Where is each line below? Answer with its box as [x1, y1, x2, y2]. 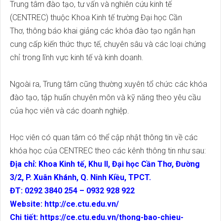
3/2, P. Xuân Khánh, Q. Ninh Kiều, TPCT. [10, 173, 151, 182]
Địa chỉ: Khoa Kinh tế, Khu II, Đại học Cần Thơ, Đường [10, 159, 200, 169]
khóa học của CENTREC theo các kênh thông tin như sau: [10, 146, 206, 155]
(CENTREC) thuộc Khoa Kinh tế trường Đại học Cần [10, 13, 182, 22]
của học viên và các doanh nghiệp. [10, 106, 129, 115]
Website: [10, 199, 44, 209]
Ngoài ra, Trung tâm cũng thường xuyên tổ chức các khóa [10, 79, 207, 89]
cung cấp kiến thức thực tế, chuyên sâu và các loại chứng [10, 39, 206, 49]
